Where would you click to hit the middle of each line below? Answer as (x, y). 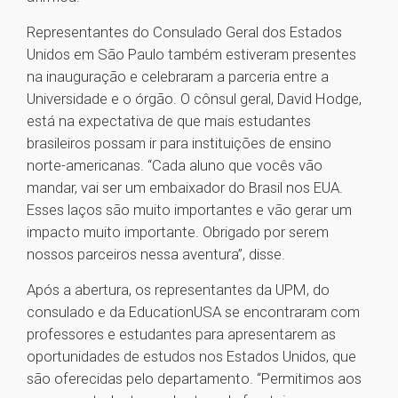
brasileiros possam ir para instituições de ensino (179, 143)
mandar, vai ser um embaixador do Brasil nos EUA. (185, 188)
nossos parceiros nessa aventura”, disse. (156, 255)
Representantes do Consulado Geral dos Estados (184, 32)
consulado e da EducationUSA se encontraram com (193, 312)
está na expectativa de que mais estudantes (169, 121)
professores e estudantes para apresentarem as (181, 334)
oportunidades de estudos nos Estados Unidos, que (191, 357)
